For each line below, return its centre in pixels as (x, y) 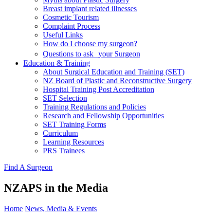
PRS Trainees (64, 151)
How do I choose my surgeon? (90, 44)
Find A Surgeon (28, 167)
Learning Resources (73, 142)
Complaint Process (72, 26)
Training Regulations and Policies (94, 107)
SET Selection (65, 98)
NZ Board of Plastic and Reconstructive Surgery (117, 81)
